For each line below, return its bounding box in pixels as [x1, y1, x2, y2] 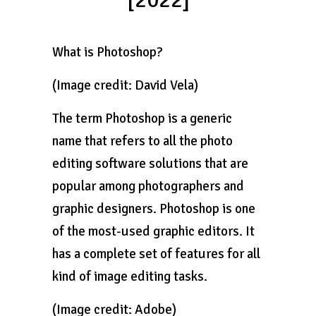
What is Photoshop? [52, 44, 163, 61]
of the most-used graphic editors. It [52, 223, 255, 240]
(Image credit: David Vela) [52, 77, 198, 94]
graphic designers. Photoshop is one [52, 200, 255, 217]
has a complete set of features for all [52, 245, 260, 262]
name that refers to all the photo [52, 133, 233, 150]
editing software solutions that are [52, 155, 248, 172]
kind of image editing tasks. [52, 268, 207, 285]
